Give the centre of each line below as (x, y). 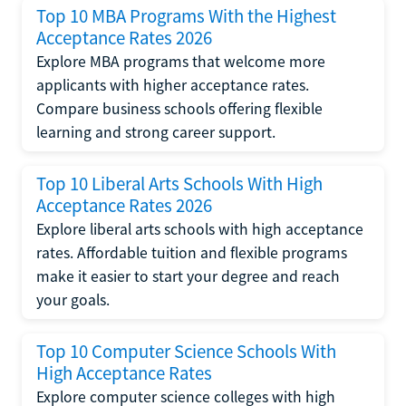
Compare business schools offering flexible (179, 108)
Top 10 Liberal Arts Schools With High (179, 184)
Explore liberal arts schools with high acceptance (200, 229)
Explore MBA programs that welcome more (181, 61)
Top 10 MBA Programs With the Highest (186, 16)
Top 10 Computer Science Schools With (186, 351)
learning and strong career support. (156, 132)
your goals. (73, 300)
